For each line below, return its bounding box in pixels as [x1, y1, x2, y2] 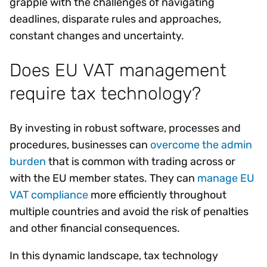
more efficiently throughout [88, 188, 226, 202]
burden [10, 155, 46, 169]
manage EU [197, 172, 254, 185]
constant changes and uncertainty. [10, 29, 190, 42]
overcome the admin [150, 138, 252, 152]
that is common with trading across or [46, 155, 235, 169]
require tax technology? [10, 83, 210, 104]
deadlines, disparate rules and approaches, [10, 12, 221, 26]
